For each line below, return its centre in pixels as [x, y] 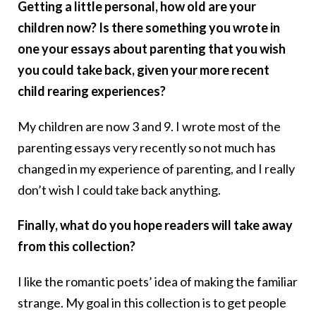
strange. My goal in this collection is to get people [152, 303]
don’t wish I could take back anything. [119, 190]
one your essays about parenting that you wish [152, 49]
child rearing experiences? [92, 91]
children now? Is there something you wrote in [149, 28]
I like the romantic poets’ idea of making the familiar [158, 282]
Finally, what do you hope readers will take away [155, 225]
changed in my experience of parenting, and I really [156, 169]
